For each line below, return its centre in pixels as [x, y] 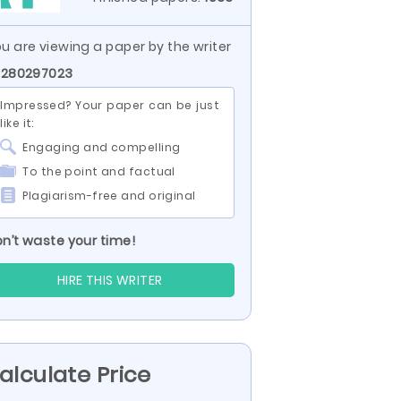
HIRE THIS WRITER [110, 280]
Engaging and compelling [102, 147]
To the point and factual [99, 171]
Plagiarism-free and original [109, 196]
